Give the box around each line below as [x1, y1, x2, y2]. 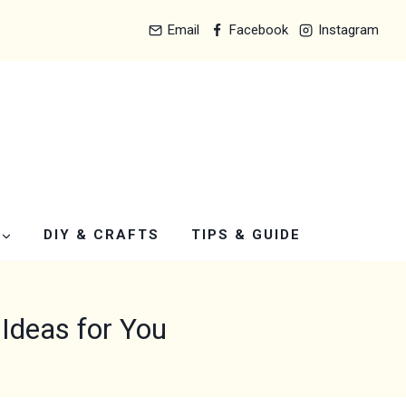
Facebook [229, 22, 288, 39]
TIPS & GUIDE [190, 227, 301, 243]
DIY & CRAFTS [43, 227, 159, 243]
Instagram [318, 22, 379, 39]
